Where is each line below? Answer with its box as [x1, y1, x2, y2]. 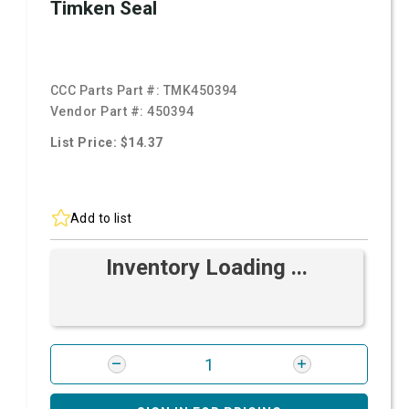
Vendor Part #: [50, 104, 148, 119]
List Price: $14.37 [50, 135, 163, 150]
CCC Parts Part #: [50, 83, 163, 98]
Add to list [70, 210, 132, 225]
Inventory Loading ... [106, 255, 308, 280]
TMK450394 [163, 83, 237, 98]
